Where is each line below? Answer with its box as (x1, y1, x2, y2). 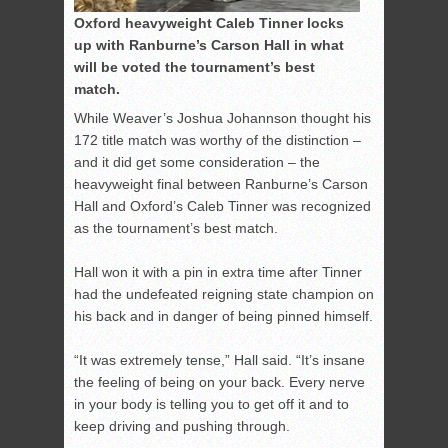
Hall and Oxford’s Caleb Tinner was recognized (74, 198, 371, 215)
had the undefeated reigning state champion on (74, 286, 374, 303)
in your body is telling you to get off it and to (74, 396, 349, 413)
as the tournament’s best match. (74, 220, 278, 237)
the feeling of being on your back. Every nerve (74, 374, 365, 391)
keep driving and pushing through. (74, 418, 290, 435)
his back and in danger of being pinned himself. (74, 308, 373, 325)
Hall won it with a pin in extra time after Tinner (74, 264, 362, 281)
